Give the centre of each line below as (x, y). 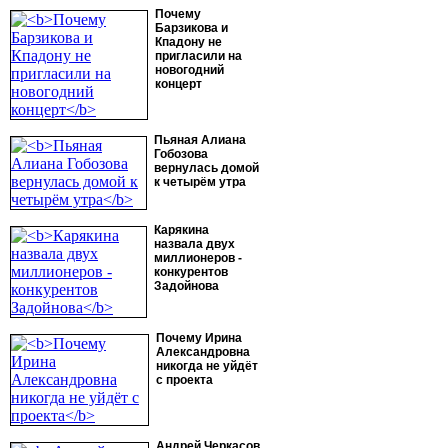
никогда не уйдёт (207, 366)
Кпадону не (188, 42)
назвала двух (194, 244)
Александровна (203, 352)
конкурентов (191, 272)
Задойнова (186, 286)
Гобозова (181, 154)
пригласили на (198, 56)
